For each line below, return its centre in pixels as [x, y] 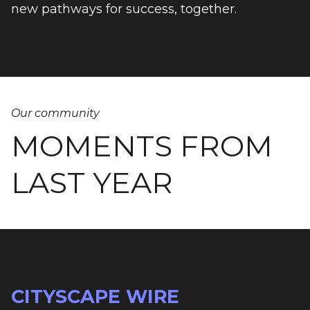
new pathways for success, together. [124, 9]
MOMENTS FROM [142, 146]
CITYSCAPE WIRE [95, 297]
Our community [55, 113]
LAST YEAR [92, 183]
